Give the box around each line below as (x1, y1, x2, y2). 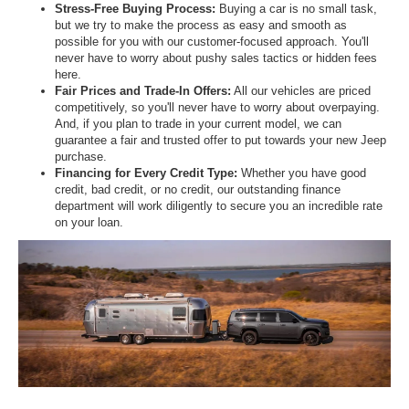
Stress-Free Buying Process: (55, 2, 219, 16)
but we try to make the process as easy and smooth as (55, 18, 347, 33)
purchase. (55, 150, 107, 164)
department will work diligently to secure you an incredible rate (55, 199, 383, 214)
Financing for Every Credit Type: (55, 166, 237, 181)
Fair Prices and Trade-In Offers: (55, 84, 231, 99)
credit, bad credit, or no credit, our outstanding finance (55, 183, 341, 197)
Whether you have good (237, 166, 366, 181)
